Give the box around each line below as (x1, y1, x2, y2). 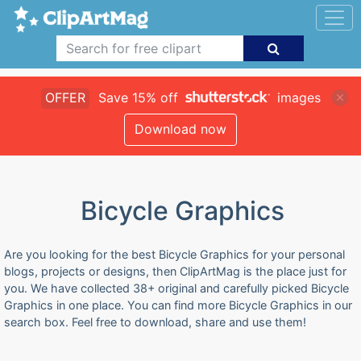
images (272, 89, 321, 106)
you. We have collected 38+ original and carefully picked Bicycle (4, 281, 349, 295)
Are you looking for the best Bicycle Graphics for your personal (4, 247, 345, 261)
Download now (135, 121, 226, 137)
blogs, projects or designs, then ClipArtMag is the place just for (4, 264, 346, 278)
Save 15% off (93, 89, 182, 106)
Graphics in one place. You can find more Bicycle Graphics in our (4, 298, 352, 312)
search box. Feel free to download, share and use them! (4, 315, 306, 329)
